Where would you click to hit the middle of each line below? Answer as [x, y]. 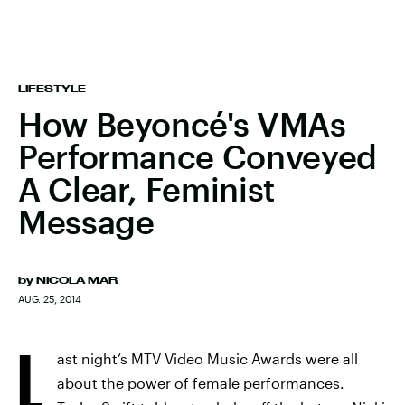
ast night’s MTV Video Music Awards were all [207, 358]
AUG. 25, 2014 [50, 299]
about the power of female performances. [201, 383]
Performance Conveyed [198, 156]
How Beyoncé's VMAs [182, 124]
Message [86, 221]
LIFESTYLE [52, 89]
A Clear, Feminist [146, 189]
